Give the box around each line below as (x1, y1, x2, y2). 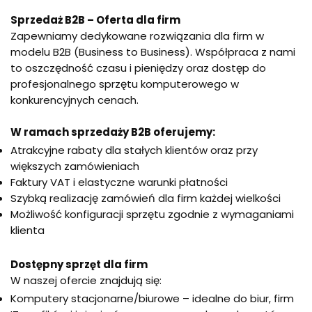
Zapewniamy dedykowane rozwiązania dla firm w (10, 28, 264, 43)
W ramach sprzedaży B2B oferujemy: (10, 124, 215, 139)
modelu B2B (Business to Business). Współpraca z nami (10, 44, 295, 59)
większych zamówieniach (10, 158, 139, 173)
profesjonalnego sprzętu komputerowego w (10, 76, 239, 91)
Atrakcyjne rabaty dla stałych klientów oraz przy (10, 142, 258, 157)
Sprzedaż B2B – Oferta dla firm (10, 12, 180, 27)
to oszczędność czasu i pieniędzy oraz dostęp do (10, 60, 266, 75)
